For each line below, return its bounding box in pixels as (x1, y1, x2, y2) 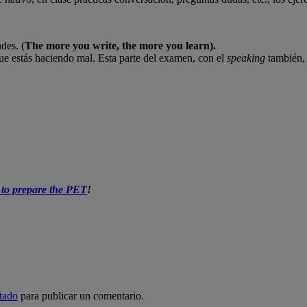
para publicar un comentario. (18, 289, 144, 302)
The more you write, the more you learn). (25, 39, 216, 51)
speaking (227, 51, 265, 64)
